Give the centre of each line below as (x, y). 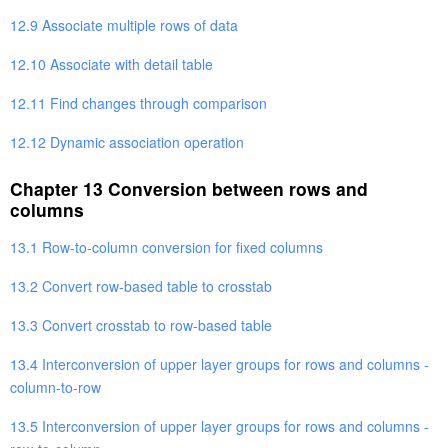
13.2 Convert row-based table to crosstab (141, 285)
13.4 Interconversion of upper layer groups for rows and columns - (219, 363)
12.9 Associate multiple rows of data (124, 24)
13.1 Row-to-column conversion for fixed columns (166, 246)
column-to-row (55, 386)
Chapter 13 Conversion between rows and (189, 188)
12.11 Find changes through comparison (138, 102)
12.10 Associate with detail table (111, 63)
